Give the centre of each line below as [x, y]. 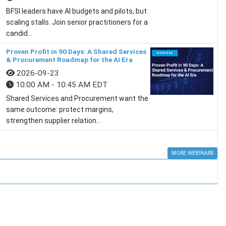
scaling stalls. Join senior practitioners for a [77, 22]
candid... [19, 33]
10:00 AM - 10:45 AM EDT [60, 85]
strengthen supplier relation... [53, 121]
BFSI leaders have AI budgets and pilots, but [76, 11]
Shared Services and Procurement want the [77, 98]
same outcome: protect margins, [60, 109]
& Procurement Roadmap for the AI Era [69, 60]
